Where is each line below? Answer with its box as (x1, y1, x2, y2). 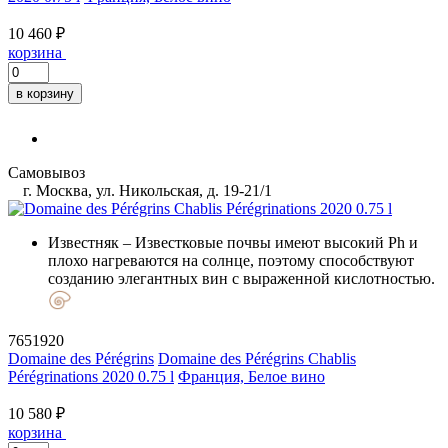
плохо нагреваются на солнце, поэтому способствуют (48, 251, 414, 269)
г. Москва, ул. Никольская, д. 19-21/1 (19, 181, 272, 199)
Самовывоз (8, 163, 85, 181)
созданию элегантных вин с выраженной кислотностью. (48, 269, 435, 287)
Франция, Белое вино (178, 367, 325, 385)
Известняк (48, 233, 119, 251)
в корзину (16, 85, 74, 101)
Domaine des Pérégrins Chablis (158, 349, 356, 367)
